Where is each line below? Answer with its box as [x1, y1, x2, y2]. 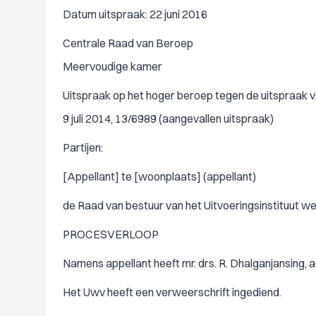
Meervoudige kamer [63, 59, 162, 73]
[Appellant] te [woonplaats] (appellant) [63, 169, 256, 183]
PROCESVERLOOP [63, 227, 159, 241]
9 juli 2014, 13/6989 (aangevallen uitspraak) [63, 111, 274, 126]
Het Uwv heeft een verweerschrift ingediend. [63, 285, 281, 299]
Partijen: [63, 140, 103, 154]
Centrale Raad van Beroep [63, 36, 193, 50]
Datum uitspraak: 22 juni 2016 [63, 7, 207, 21]
